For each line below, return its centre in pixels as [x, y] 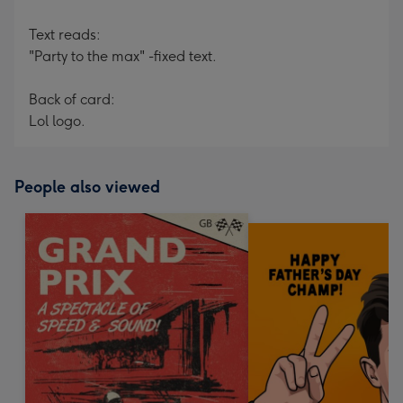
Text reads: [65, 35]
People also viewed [87, 187]
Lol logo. [57, 121]
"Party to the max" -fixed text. [123, 56]
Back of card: [72, 99]
